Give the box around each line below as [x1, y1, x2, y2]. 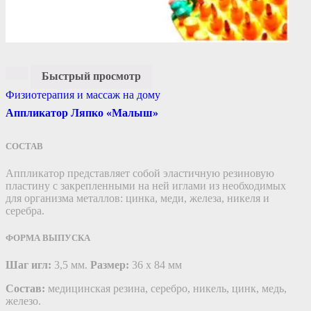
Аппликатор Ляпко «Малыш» [6, 107, 158, 119]
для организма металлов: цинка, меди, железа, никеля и [6, 192, 269, 204]
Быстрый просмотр [42, 70, 141, 83]
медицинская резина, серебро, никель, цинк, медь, [48, 283, 287, 295]
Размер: [90, 259, 129, 271]
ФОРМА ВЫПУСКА [6, 232, 90, 243]
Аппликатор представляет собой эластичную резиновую [6, 167, 274, 179]
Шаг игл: [6, 259, 51, 271]
